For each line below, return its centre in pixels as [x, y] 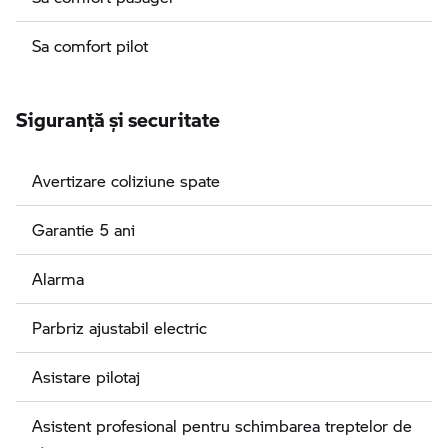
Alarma [58, 279]
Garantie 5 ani [83, 230]
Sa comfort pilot [90, 46]
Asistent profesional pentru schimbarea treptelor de [222, 426]
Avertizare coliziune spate [126, 181]
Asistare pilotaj [86, 377]
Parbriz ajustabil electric [119, 328]
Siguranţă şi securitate [118, 114]
